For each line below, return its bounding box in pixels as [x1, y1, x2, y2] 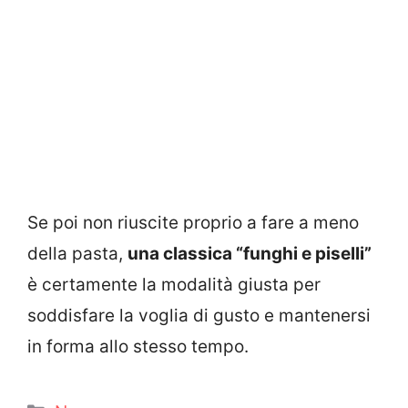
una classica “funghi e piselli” [127, 242, 372, 264]
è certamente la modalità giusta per [27, 273, 321, 295]
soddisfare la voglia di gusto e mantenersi [27, 304, 371, 326]
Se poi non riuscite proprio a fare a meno [27, 211, 359, 233]
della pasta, [27, 242, 127, 264]
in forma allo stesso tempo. [27, 335, 249, 357]
